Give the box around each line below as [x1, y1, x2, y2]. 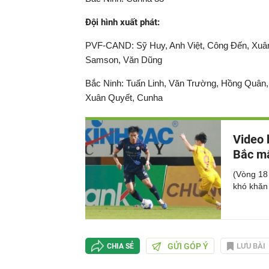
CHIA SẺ [107, 241, 134, 250]
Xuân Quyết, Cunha [85, 92, 163, 103]
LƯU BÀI [236, 241, 265, 251]
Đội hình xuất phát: [85, 17, 162, 28]
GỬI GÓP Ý [168, 241, 208, 251]
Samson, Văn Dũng [85, 55, 162, 65]
